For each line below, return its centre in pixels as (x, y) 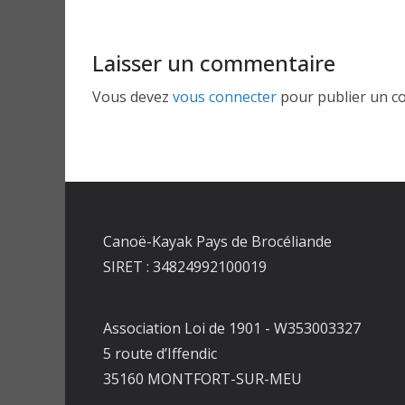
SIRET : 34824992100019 (185, 267)
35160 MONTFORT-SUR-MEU (202, 379)
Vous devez (132, 97)
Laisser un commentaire (214, 63)
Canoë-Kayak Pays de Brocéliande (217, 241)
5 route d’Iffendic (160, 353)
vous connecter (225, 97)
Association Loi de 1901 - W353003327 (232, 328)
